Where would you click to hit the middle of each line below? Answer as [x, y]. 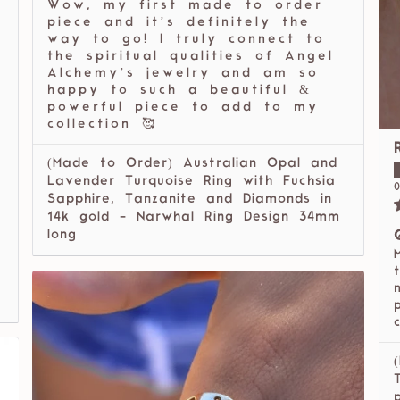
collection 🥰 [102, 125]
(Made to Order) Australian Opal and [192, 164]
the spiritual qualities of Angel [191, 57]
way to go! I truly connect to [186, 40]
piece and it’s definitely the [179, 23]
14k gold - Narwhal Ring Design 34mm [194, 218]
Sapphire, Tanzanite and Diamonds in [190, 200]
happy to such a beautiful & [179, 91]
